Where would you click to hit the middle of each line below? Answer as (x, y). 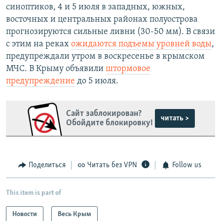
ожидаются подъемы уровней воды (141, 44)
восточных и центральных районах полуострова (102, 20)
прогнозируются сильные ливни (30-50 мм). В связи (110, 32)
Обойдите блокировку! (109, 123)
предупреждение (40, 81)
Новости (25, 214)
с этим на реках (38, 44)
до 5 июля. (97, 81)
